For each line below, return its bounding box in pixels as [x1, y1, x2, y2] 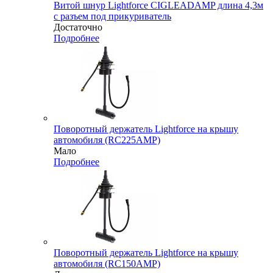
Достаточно [54, 22, 102, 33]
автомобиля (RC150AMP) [54, 258, 160, 269]
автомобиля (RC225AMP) [54, 135, 160, 146]
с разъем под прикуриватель [54, 11, 171, 22]
